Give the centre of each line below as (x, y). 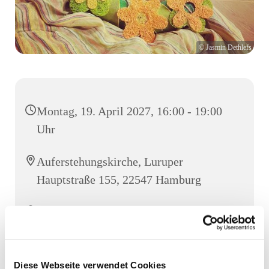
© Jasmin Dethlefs (225, 47)
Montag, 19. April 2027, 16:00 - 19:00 (129, 111)
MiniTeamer (67, 212)
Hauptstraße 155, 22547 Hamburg (119, 179)
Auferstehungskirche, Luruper (110, 161)
